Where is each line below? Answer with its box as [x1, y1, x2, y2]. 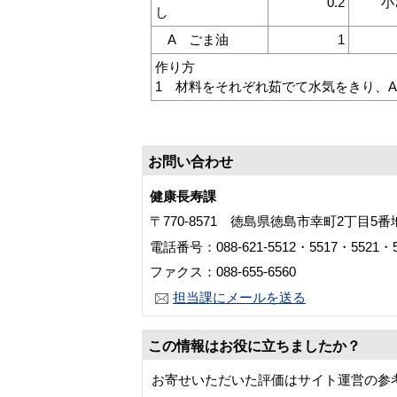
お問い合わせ [148, 153, 233, 169]
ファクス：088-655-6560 [150, 264, 296, 280]
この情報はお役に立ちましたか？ [148, 338, 361, 354]
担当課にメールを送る [173, 289, 306, 305]
